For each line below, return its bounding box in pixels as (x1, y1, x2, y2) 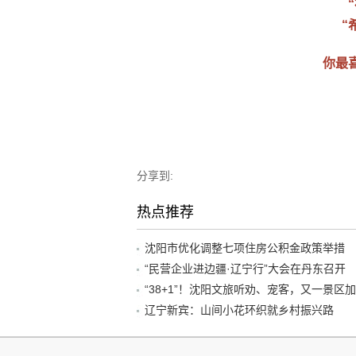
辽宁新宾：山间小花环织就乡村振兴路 (145, 303, 334, 316)
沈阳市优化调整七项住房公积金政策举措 (145, 241, 345, 254)
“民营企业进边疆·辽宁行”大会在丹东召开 (145, 261, 346, 275)
